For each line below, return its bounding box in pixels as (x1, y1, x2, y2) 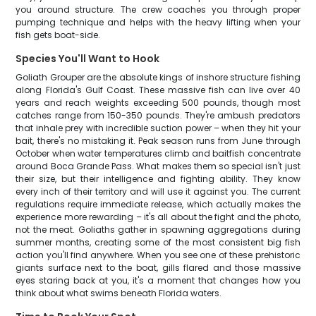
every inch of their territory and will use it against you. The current (16, 186, 300, 197)
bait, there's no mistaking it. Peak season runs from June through (16, 135, 300, 147)
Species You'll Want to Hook (16, 51, 160, 66)
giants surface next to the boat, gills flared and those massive (16, 262, 300, 274)
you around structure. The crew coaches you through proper (16, 4, 300, 16)
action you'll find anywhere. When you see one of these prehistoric (16, 249, 300, 261)
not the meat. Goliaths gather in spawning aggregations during (16, 224, 300, 236)
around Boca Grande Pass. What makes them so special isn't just (16, 160, 300, 172)
